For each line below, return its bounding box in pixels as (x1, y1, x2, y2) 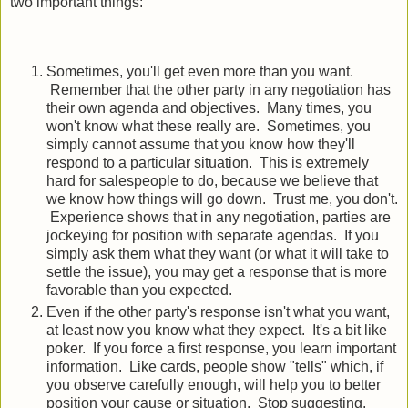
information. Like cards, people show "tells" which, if (46, 358, 383, 374)
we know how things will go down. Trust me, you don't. (46, 190, 398, 207)
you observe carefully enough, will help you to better (46, 376, 381, 393)
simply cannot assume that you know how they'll (46, 136, 355, 152)
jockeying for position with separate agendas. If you (46, 227, 379, 243)
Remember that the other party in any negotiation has (46, 81, 391, 97)
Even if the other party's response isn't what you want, (46, 303, 390, 320)
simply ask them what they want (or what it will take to (46, 245, 389, 261)
